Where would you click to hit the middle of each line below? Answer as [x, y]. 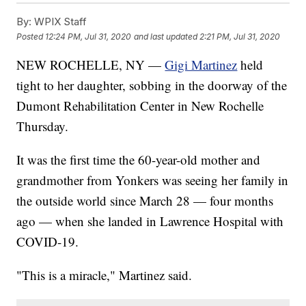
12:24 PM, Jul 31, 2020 [88, 36]
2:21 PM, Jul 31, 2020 [240, 36]
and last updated [166, 36]
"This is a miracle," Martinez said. [105, 275]
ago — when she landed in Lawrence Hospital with [150, 221]
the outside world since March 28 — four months [145, 201]
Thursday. [43, 126]
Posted [31, 36]
